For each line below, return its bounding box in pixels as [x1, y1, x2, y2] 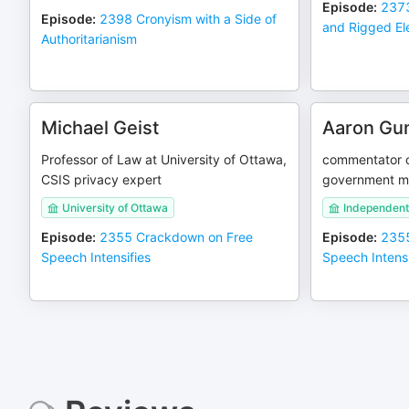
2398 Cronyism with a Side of [100, 11, 277, 26]
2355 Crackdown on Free [100, 229, 253, 245]
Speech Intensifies [41, 249, 151, 265]
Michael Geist [41, 117, 159, 139]
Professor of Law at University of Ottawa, [41, 152, 287, 167]
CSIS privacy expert [41, 172, 162, 187]
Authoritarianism [41, 31, 137, 47]
